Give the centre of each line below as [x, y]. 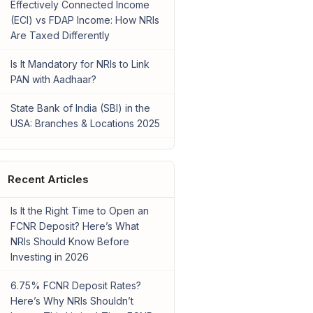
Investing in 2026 [49, 257]
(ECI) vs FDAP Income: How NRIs [85, 20]
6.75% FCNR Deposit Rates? [75, 286]
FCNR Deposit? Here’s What [74, 226]
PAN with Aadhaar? [53, 80]
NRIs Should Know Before [70, 242]
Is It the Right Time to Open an [79, 211]
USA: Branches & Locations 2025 [85, 124]
